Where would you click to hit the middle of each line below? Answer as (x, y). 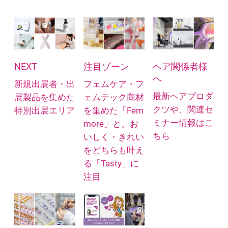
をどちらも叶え (113, 151)
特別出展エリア (45, 111)
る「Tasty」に (111, 164)
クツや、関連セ (183, 110)
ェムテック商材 (113, 98)
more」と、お (111, 124)
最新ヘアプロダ (183, 97)
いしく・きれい (113, 137)
